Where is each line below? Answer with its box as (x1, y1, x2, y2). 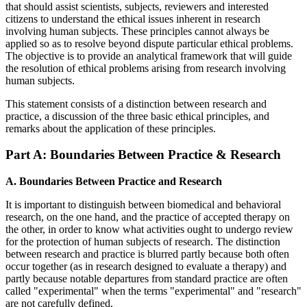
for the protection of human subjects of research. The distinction (5, 236, 280, 248)
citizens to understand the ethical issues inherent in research (5, 12, 260, 25)
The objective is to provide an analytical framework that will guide (5, 49, 292, 62)
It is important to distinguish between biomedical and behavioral (5, 199, 281, 211)
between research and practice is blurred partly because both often (5, 248, 289, 260)
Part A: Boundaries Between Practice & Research (5, 147, 281, 162)
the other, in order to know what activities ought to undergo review (5, 223, 293, 236)
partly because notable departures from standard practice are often (5, 273, 288, 285)
